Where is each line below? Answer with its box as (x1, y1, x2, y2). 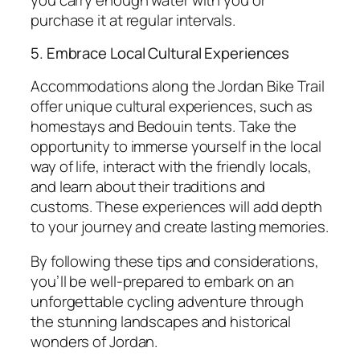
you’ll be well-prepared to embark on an (31, 271, 295, 292)
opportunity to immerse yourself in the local (31, 135, 321, 157)
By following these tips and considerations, (31, 251, 319, 272)
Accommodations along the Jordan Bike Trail (31, 75, 325, 96)
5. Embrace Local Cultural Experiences (31, 43, 290, 64)
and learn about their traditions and (31, 175, 266, 197)
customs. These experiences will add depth (31, 195, 322, 217)
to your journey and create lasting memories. (31, 215, 329, 237)
